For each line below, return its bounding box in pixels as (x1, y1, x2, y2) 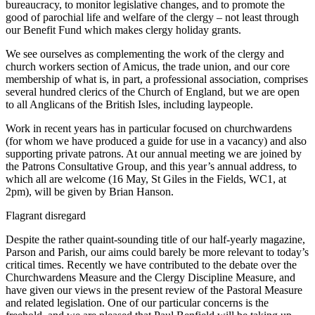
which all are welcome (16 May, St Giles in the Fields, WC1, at (6, 173, 286, 186)
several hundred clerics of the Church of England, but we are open (6, 86, 300, 98)
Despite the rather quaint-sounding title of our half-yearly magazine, (6, 233, 305, 246)
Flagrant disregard (6, 210, 86, 222)
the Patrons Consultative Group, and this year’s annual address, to (6, 160, 297, 173)
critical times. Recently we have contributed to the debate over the (6, 259, 297, 271)
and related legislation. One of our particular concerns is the (6, 297, 269, 309)
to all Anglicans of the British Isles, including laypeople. (6, 98, 253, 111)
